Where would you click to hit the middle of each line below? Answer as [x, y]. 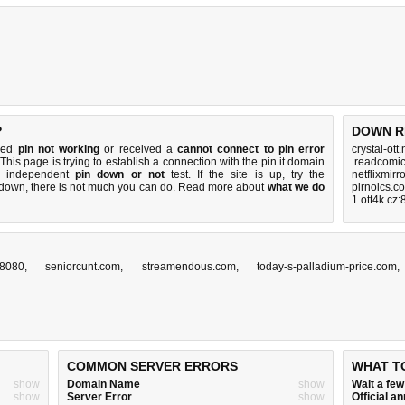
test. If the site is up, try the [245, 174]
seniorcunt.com [83, 267]
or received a [139, 149]
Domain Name [104, 384]
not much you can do [121, 187]
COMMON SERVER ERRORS [152, 366]
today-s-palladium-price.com [327, 267]
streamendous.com [188, 267]
